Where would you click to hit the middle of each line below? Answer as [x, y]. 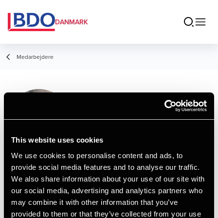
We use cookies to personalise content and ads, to [97, 155]
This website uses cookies [57, 140]
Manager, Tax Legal [116, 138]
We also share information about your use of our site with [108, 179]
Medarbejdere [35, 57]
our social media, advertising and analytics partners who [107, 190]
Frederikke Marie [142, 99]
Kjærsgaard [125, 118]
